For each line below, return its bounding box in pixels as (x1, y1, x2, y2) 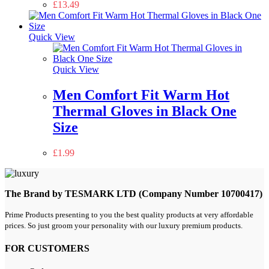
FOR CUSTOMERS (5, 243, 89, 253)
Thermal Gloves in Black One (53, 103, 237, 119)
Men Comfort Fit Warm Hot (53, 86, 229, 103)
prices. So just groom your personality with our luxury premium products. (5, 220, 243, 230)
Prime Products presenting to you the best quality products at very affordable (5, 210, 253, 219)
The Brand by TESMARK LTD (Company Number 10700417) (5, 188, 262, 199)
